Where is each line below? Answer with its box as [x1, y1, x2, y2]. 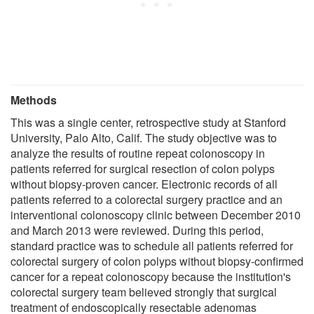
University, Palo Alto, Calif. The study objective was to [11, 129, 277, 146]
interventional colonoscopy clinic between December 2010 [11, 206, 301, 223]
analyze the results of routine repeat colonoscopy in [11, 144, 265, 161]
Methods [11, 91, 57, 108]
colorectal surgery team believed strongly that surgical [11, 283, 277, 300]
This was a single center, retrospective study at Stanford [11, 114, 286, 130]
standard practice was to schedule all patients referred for [11, 237, 293, 254]
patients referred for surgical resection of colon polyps [11, 160, 275, 177]
